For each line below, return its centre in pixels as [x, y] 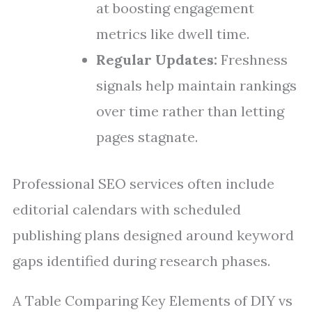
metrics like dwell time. [173, 34]
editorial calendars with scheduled [127, 209]
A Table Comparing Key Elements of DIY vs [153, 301]
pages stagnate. [147, 137]
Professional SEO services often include [143, 184]
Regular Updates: [157, 60]
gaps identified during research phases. [141, 261]
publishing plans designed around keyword [153, 235]
